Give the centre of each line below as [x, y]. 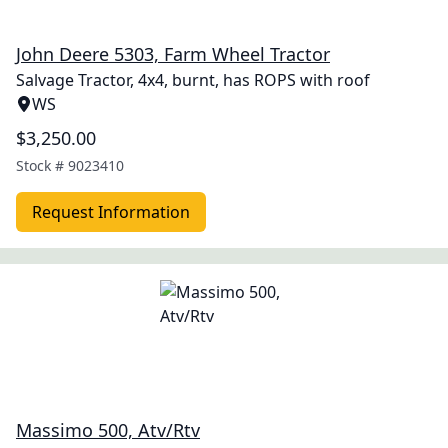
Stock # [42, 165]
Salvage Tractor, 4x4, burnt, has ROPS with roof [193, 80]
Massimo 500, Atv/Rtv [108, 430]
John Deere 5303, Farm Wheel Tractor [173, 54]
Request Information [111, 212]
